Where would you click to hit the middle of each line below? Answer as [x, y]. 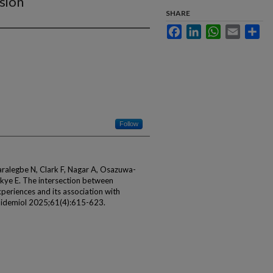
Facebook [199, 29]
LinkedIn [216, 29]
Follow [129, 124]
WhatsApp [239, 29]
